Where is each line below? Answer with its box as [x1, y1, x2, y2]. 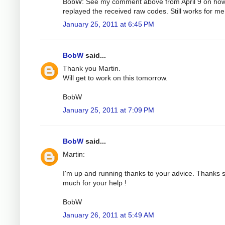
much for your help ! [63, 178, 127, 187]
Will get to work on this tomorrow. [63, 73, 168, 82]
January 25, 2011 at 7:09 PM [63, 105, 154, 114]
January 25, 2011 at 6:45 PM [63, 20, 154, 28]
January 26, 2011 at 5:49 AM [63, 210, 154, 219]
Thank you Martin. [63, 64, 121, 72]
